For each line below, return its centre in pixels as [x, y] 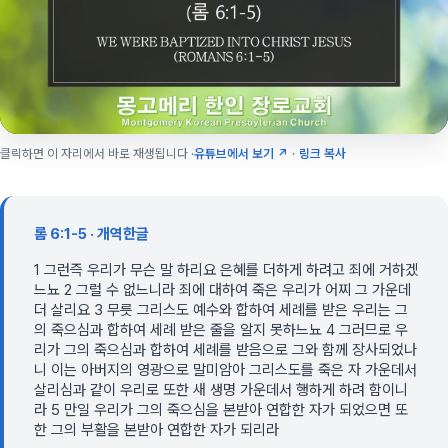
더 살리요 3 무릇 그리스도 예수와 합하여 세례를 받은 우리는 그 [221, 310]
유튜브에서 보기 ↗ [241, 153]
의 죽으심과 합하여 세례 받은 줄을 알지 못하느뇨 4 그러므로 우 [221, 330]
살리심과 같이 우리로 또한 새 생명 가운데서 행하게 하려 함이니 [221, 390]
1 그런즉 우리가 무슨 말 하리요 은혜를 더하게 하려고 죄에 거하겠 [226, 270]
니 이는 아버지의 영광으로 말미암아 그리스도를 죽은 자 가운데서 [225, 370]
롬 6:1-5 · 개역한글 [91, 234]
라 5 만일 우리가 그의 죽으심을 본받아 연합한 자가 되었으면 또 [221, 410]
